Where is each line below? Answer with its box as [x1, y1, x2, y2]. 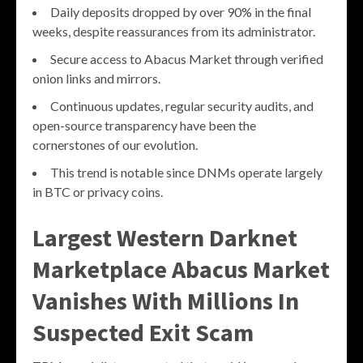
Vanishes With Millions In [32, 285, 299, 317]
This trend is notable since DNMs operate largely [50, 164, 322, 181]
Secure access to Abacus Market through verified [50, 51, 323, 67]
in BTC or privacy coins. [32, 184, 163, 200]
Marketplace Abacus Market [32, 254, 330, 285]
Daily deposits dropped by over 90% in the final [50, 4, 311, 20]
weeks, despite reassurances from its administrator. [32, 23, 315, 40]
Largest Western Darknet [32, 222, 297, 254]
